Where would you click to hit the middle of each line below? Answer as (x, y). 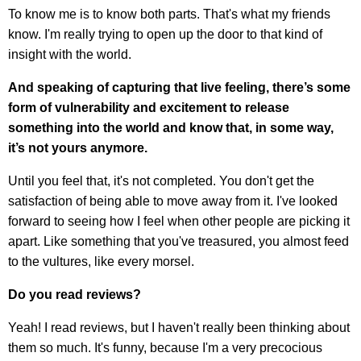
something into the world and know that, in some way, (171, 128)
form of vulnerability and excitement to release (149, 108)
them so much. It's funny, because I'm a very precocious (165, 348)
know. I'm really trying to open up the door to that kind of (165, 35)
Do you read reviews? (75, 295)
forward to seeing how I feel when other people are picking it (179, 222)
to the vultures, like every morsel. (101, 262)
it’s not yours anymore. (78, 148)
